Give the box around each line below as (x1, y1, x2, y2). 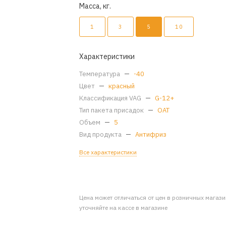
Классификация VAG (79, 94, 143, 102)
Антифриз (135, 130, 167, 139)
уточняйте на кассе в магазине (79, 203, 168, 211)
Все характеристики (79, 148, 137, 156)
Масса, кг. (79, 2, 111, 11)
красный (108, 82, 135, 90)
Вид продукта (79, 130, 124, 139)
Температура (79, 70, 122, 78)
